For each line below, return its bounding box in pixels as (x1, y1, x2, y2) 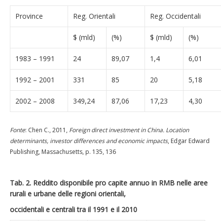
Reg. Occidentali (150, 11, 201, 21)
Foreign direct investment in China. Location (69, 126, 189, 134)
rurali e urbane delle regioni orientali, (10, 189, 126, 198)
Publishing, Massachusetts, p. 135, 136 (10, 147, 116, 156)
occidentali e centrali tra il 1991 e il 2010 (10, 205, 137, 214)
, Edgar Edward (168, 137, 210, 145)
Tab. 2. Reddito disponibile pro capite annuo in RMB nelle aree (10, 178, 208, 187)
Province (15, 11, 43, 21)
